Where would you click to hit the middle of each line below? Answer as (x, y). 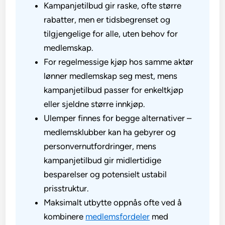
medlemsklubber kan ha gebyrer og (110, 132)
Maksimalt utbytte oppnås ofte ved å (113, 202)
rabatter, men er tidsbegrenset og (107, 20)
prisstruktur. (67, 188)
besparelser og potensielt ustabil (105, 174)
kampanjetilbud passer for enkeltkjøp (114, 90)
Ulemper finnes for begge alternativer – (118, 118)
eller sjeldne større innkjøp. (95, 104)
